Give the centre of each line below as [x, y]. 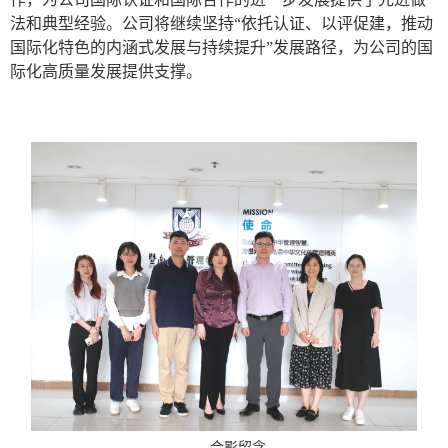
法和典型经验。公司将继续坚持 [122, 24]
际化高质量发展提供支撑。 [106, 72]
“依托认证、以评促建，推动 [333, 24]
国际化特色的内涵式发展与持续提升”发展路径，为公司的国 [221, 48]
